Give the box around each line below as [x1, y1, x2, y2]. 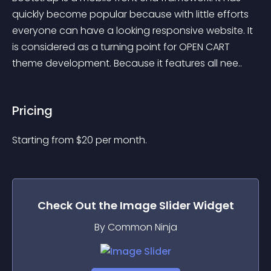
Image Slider [119, 198, 191, 213]
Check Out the [37, 198, 120, 213]
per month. [96, 133, 147, 147]
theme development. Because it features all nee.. [12, 56, 242, 70]
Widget [190, 198, 234, 213]
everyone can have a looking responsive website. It [12, 24, 255, 38]
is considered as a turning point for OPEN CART [12, 40, 232, 54]
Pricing [12, 102, 53, 119]
